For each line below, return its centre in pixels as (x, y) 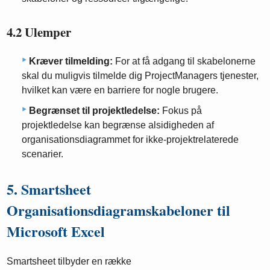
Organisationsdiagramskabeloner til (119, 210)
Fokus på (181, 110)
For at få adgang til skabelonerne (184, 61)
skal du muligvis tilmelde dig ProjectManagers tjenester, (140, 75)
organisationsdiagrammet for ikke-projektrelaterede (130, 139)
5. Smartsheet (49, 189)
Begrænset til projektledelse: (94, 110)
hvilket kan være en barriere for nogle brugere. (120, 90)
